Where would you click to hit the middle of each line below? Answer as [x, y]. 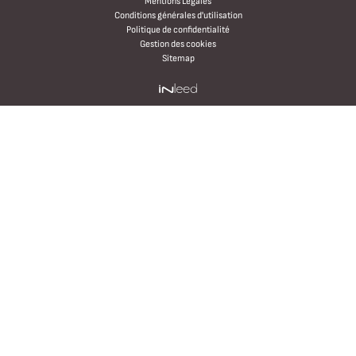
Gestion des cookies [178, 44]
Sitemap [178, 58]
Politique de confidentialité [178, 30]
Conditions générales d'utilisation [178, 15]
